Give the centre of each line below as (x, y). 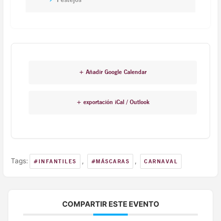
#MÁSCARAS (110, 162)
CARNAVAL (161, 162)
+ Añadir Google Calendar (113, 72)
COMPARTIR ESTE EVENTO (110, 204)
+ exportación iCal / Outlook (113, 102)
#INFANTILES (55, 162)
